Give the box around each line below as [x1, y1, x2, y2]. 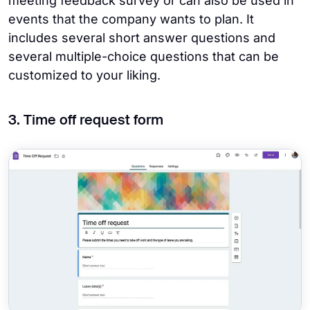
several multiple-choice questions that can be [8, 48, 279, 64]
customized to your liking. [8, 67, 161, 82]
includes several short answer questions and [8, 30, 275, 45]
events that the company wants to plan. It [8, 11, 254, 26]
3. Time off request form [8, 113, 163, 128]
